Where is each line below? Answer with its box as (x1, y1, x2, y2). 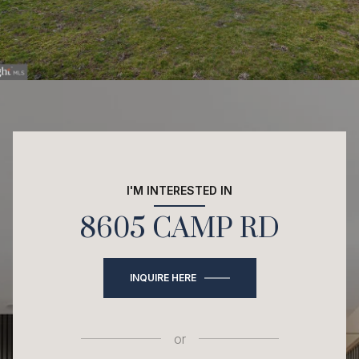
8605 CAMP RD (79, 211, 280, 247)
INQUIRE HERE (129, 271, 196, 284)
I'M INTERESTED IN (127, 183, 232, 197)
